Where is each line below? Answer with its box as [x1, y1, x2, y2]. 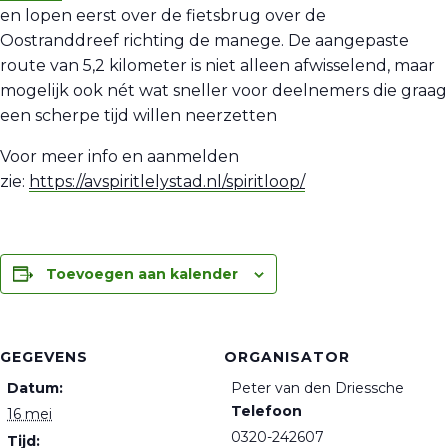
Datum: [7, 379, 63, 398]
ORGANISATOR [224, 347, 350, 366]
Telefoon [231, 402, 302, 421]
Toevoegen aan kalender [46, 264, 238, 283]
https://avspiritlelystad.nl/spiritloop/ [29, 171, 305, 191]
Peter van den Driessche [231, 379, 404, 398]
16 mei [7, 405, 52, 424]
